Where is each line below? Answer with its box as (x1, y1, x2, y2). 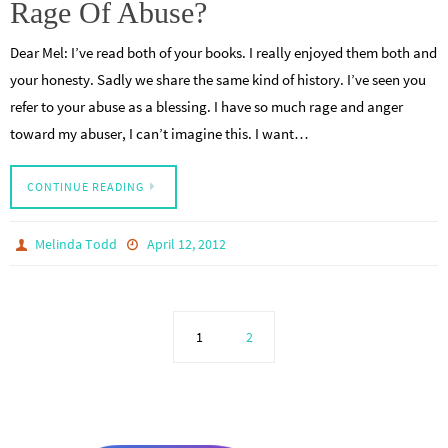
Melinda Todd (35, 235, 118, 254)
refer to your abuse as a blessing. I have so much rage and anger (10, 96, 403, 116)
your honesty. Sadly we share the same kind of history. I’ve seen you (10, 69, 426, 89)
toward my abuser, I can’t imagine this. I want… (10, 123, 309, 143)
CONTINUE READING (27, 179, 144, 195)
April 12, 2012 (146, 235, 226, 254)
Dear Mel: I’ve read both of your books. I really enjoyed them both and (10, 42, 437, 62)
